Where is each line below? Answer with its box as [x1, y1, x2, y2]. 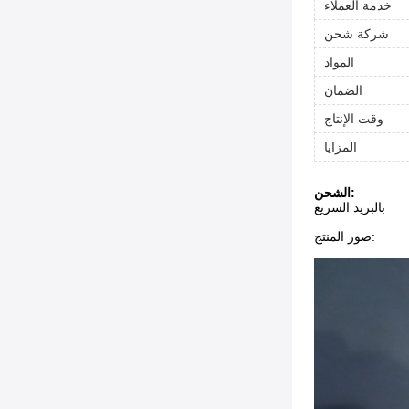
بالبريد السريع [314, 200, 385, 215]
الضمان [324, 83, 362, 98]
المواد [324, 55, 354, 69]
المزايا [324, 140, 357, 154]
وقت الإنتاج [324, 111, 383, 126]
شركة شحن [324, 26, 389, 41]
